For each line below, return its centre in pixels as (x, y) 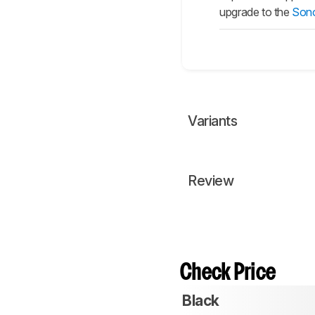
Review (211, 181)
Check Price (228, 274)
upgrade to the (256, 12)
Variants (212, 121)
